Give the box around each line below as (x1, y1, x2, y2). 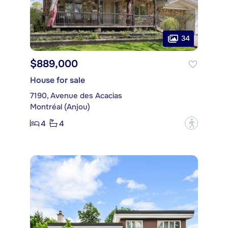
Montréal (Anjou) (30, 102, 90, 112)
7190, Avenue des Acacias (30, 91, 122, 101)
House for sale (30, 75, 85, 86)
